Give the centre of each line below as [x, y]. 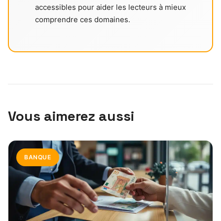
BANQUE [38, 157]
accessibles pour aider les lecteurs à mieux [110, 7]
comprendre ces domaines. [82, 19]
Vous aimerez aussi [71, 116]
